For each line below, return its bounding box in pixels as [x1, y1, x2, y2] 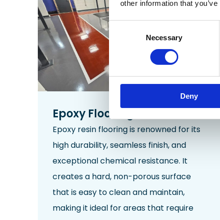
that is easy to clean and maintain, [53, 187, 185, 198]
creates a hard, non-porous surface [53, 171, 191, 183]
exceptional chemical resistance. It [53, 155, 188, 167]
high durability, [53, 139, 110, 151]
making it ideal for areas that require [53, 202, 193, 214]
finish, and [146, 139, 186, 151]
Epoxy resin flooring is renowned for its [53, 124, 200, 136]
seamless [110, 139, 146, 151]
